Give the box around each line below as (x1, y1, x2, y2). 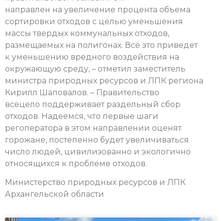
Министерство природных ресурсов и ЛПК (5, 178, 185, 187)
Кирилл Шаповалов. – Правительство (5, 87, 159, 97)
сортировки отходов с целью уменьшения (5, 16, 183, 26)
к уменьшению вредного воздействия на (5, 52, 179, 62)
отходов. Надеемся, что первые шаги (5, 111, 158, 121)
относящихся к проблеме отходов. (5, 158, 147, 168)
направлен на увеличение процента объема (5, 4, 190, 14)
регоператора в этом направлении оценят (5, 123, 182, 133)
